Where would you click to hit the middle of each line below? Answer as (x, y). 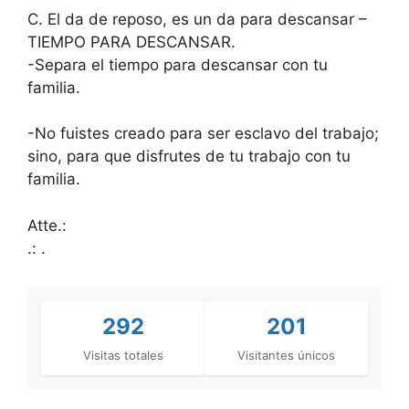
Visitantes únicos (286, 355)
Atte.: (47, 225)
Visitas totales (123, 355)
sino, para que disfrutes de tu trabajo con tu (189, 157)
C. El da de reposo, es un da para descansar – (197, 19)
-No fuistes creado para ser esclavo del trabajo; (203, 134)
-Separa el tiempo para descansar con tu (178, 64)
